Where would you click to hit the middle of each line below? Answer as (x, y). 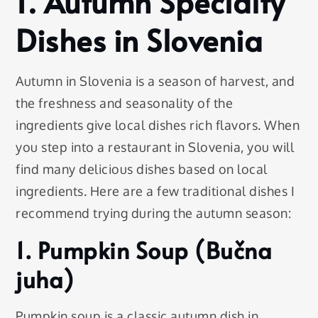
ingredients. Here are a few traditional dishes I (155, 191)
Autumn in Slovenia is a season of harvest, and (155, 81)
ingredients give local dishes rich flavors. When (158, 125)
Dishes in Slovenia (139, 39)
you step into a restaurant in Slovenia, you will (155, 147)
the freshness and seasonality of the (125, 103)
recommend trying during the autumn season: (154, 213)
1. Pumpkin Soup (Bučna (144, 250)
